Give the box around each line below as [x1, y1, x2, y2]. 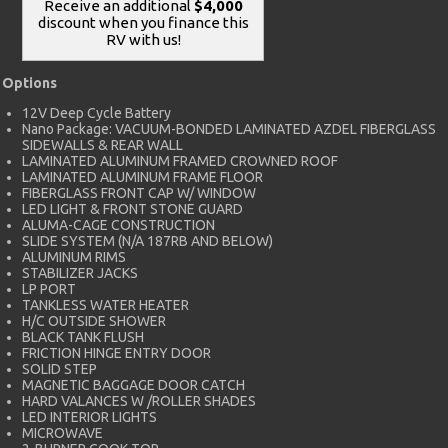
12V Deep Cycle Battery [22, 104, 171, 121]
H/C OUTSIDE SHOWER [22, 312, 166, 329]
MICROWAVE [22, 424, 103, 441]
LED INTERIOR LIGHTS [22, 408, 157, 425]
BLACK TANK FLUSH [22, 328, 144, 345]
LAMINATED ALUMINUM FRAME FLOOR [22, 168, 263, 185]
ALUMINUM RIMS [22, 248, 126, 265]
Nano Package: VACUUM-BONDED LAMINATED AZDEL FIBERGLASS [22, 120, 436, 137]
